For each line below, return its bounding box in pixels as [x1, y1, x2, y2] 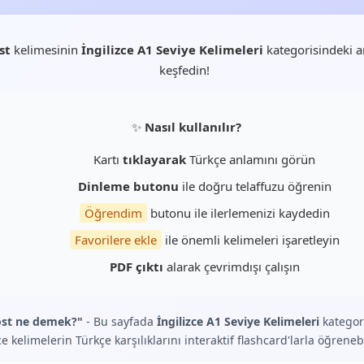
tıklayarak [123, 151, 186, 167]
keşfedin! [159, 62, 210, 78]
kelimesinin [10, 41, 81, 58]
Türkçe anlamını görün [186, 151, 315, 167]
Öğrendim [84, 205, 142, 221]
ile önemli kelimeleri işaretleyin [161, 232, 340, 248]
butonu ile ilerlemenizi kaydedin [146, 205, 330, 221]
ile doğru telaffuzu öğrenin [178, 178, 331, 194]
